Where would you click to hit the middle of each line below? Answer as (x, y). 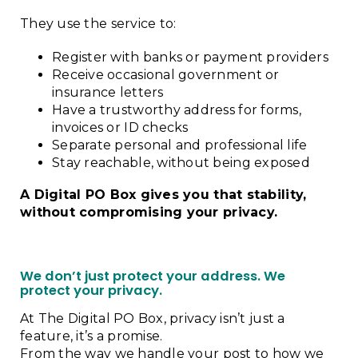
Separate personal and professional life (180, 145)
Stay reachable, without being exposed (181, 163)
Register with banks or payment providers (190, 57)
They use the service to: (98, 24)
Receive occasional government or (166, 75)
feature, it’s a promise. (91, 336)
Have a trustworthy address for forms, (177, 110)
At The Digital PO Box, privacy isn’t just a (153, 318)
